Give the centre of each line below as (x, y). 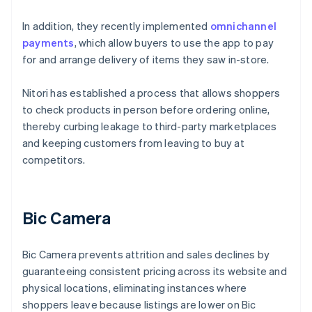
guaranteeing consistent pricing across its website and (155, 271)
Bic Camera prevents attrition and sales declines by (146, 255)
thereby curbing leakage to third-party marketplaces (150, 126)
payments (48, 43)
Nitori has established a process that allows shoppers (151, 93)
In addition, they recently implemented (116, 26)
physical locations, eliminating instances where (135, 288)
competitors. (54, 160)
